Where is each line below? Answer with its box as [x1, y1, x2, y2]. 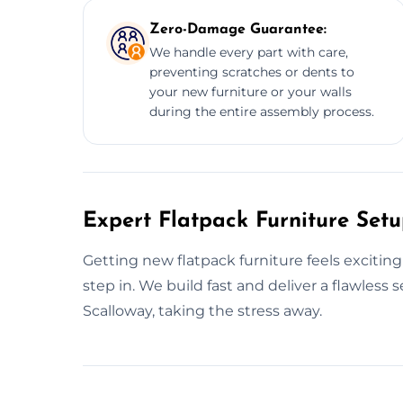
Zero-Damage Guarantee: [149, 22, 327, 37]
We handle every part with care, [149, 43, 348, 60]
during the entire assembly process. [149, 103, 374, 120]
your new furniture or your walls [149, 83, 352, 100]
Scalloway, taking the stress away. [83, 301, 322, 319]
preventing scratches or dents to [149, 63, 354, 80]
